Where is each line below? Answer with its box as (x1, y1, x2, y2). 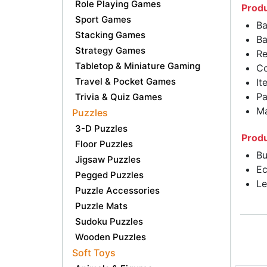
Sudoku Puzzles (75, 215, 143, 227)
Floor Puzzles (75, 138, 133, 150)
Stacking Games (75, 29, 145, 41)
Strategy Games (75, 44, 145, 56)
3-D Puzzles (75, 122, 128, 134)
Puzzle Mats (75, 200, 128, 212)
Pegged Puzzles (75, 169, 144, 181)
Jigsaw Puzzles (75, 153, 141, 165)
